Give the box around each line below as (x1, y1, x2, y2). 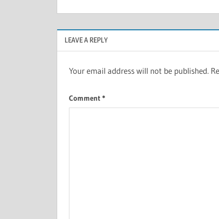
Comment (69, 93, 102, 103)
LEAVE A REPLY (65, 35, 108, 45)
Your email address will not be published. (69, 66, 209, 76)
